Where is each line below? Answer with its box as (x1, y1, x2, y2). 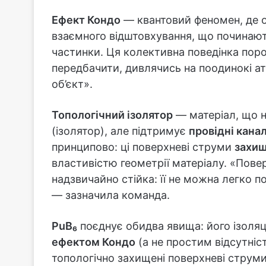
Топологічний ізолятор (52, 108, 173, 121)
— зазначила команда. (52, 188, 170, 201)
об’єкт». (52, 77, 93, 90)
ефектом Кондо (52, 235, 135, 248)
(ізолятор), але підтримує (52, 124, 189, 137)
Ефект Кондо (52, 13, 121, 26)
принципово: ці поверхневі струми (52, 140, 235, 153)
